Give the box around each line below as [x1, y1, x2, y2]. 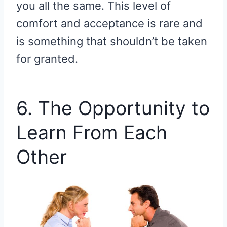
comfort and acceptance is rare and [16, 17, 203, 30]
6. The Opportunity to [16, 97, 210, 120]
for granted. [16, 52, 78, 66]
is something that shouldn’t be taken [16, 34, 207, 48]
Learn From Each [16, 121, 167, 144]
